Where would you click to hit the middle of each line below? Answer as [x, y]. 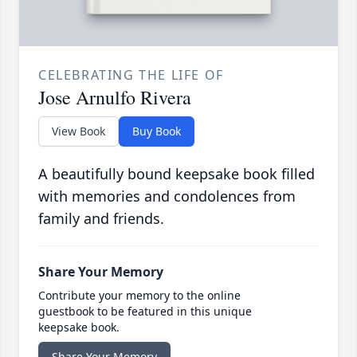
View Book [78, 131]
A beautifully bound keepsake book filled [177, 174]
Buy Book [157, 131]
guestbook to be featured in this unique [145, 312]
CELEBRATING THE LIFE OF [131, 75]
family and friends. [101, 219]
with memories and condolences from [167, 196]
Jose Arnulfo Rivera [115, 98]
